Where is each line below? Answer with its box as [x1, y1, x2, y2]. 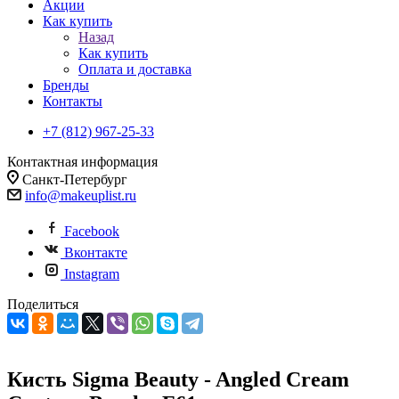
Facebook [64, 224, 119, 239]
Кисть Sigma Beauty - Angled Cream [7, 367, 349, 391]
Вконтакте [64, 245, 127, 260]
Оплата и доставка [78, 61, 191, 77]
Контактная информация [7, 154, 158, 169]
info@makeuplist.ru [25, 188, 136, 203]
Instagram [64, 266, 119, 281]
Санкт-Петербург [22, 172, 127, 187]
